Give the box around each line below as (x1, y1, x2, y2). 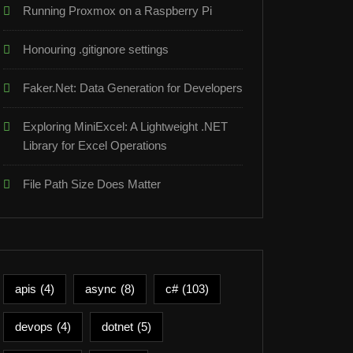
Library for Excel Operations (23, 139, 167, 152)
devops (15, 320, 53, 333)
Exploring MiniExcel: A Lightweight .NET (23, 120, 228, 133)
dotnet (102, 320, 133, 333)
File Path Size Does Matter (23, 177, 161, 191)
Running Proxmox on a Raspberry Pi (23, 4, 212, 17)
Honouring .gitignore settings (23, 43, 169, 56)
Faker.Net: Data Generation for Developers (23, 81, 243, 95)
